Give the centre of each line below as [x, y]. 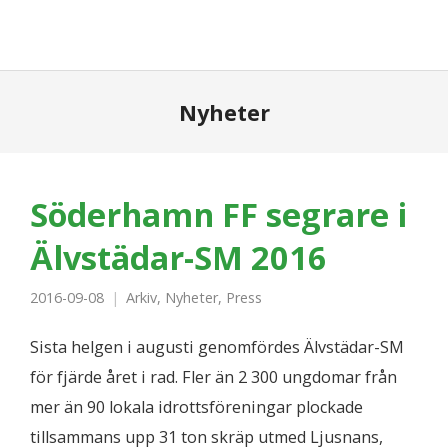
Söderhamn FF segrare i [218, 214]
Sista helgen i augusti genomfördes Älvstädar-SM [217, 347]
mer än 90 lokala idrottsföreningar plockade [196, 407]
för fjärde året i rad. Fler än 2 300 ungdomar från [213, 377]
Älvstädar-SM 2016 [178, 257]
